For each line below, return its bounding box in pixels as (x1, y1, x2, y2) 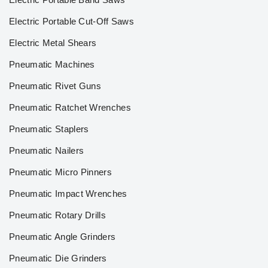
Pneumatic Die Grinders (9, 253, 107, 263)
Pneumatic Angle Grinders (9, 232, 116, 242)
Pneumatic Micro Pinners (9, 167, 112, 177)
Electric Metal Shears (9, 38, 97, 48)
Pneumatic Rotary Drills (9, 210, 106, 220)
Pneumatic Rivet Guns (9, 81, 101, 91)
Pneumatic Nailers (9, 145, 84, 156)
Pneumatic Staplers (9, 124, 89, 134)
